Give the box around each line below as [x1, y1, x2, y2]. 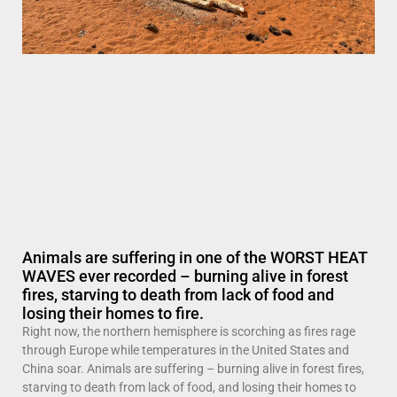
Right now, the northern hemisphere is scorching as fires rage [22, 323, 355, 339]
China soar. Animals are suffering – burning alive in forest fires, [22, 361, 364, 376]
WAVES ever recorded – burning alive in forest [22, 266, 348, 285]
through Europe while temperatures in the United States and [22, 342, 349, 357]
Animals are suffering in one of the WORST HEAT [22, 247, 368, 267]
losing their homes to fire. [22, 303, 204, 323]
